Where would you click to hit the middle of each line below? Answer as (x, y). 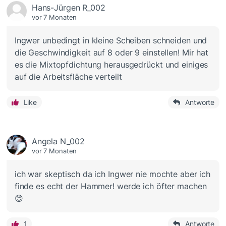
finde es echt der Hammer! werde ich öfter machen (110, 186)
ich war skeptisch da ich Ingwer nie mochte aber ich (112, 174)
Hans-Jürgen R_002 (68, 8)
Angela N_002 (58, 142)
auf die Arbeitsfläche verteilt (68, 77)
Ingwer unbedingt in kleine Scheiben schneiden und (111, 41)
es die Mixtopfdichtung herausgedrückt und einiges (111, 65)
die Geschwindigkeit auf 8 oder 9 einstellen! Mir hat (111, 53)
